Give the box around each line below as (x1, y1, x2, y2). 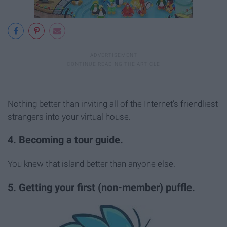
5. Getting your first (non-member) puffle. (8, 182, 195, 194)
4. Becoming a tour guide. (8, 134, 123, 146)
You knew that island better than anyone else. (8, 159, 175, 169)
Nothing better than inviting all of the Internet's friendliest (8, 98, 218, 109)
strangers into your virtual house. (8, 111, 131, 122)
